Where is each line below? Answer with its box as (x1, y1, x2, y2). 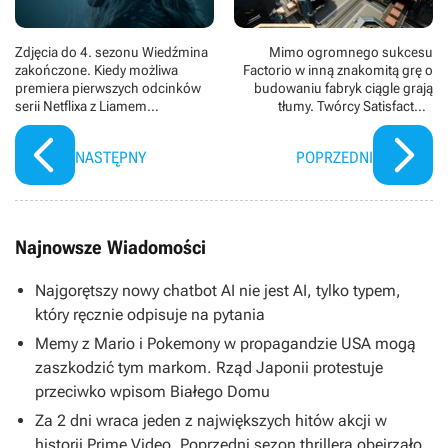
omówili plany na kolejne (287, 116, 433, 133)
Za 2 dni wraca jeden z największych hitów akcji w (35, 411, 387, 431)
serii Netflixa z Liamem (15, 98, 147, 115)
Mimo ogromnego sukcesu (269, 44, 433, 61)
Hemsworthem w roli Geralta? (15, 116, 192, 133)
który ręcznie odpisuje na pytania (35, 305, 265, 325)
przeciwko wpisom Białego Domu (35, 382, 270, 402)
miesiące (380, 134, 433, 151)
